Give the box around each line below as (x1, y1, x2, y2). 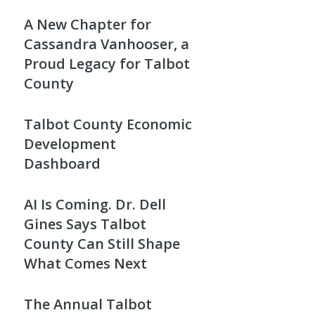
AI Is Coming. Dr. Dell (24, 195, 166, 214)
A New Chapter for (24, 15, 151, 34)
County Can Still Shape (24, 234, 180, 254)
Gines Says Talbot (24, 214, 146, 234)
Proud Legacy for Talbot (24, 54, 190, 74)
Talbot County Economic (24, 115, 192, 134)
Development (24, 134, 116, 154)
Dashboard (24, 154, 101, 174)
